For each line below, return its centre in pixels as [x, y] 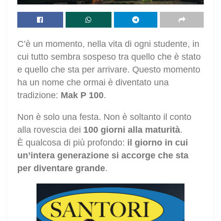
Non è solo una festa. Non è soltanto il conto [104, 117]
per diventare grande [61, 168]
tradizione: [39, 95]
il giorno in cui [158, 142]
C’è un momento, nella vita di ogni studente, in [108, 44]
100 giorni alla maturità [132, 129]
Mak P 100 [82, 95]
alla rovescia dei [50, 129]
